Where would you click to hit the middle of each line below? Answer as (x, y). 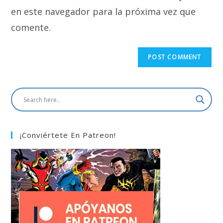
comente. (31, 28)
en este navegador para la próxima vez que (104, 12)
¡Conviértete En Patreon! (68, 135)
